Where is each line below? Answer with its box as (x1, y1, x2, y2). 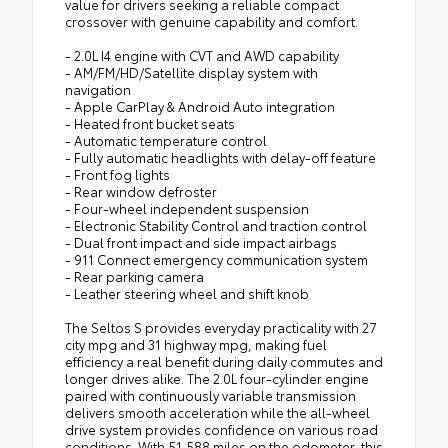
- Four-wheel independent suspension (65, 198, 309, 217)
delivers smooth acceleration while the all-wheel (65, 402, 370, 421)
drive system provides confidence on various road (65, 419, 378, 438)
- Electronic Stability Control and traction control (65, 215, 367, 234)
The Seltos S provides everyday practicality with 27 (65, 317, 376, 336)
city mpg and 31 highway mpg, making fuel (65, 334, 327, 353)
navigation (65, 79, 131, 98)
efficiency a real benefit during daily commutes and (65, 351, 383, 370)
